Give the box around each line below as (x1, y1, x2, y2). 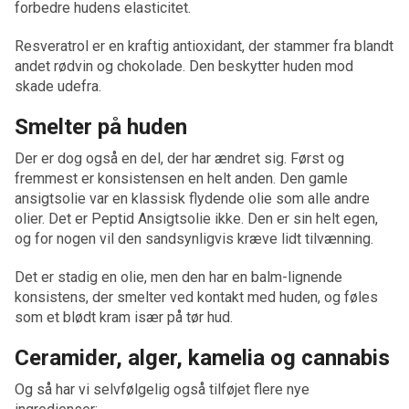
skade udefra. (15, 78, 101, 95)
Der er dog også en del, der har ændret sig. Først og (15, 150, 344, 167)
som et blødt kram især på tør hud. (15, 309, 233, 326)
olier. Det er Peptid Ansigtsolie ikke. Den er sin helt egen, (15, 210, 378, 227)
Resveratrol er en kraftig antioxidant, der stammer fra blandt (15, 37, 393, 55)
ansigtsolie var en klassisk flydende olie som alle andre (15, 190, 370, 207)
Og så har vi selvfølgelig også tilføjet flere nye (15, 381, 309, 398)
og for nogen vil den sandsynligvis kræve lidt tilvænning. (15, 230, 373, 247)
